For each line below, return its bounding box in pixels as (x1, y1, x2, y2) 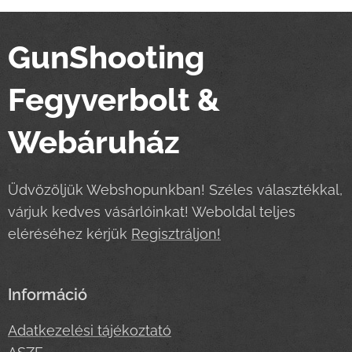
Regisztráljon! (131, 225, 221, 243)
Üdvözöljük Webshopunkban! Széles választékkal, (8, 181, 343, 199)
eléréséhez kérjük (8, 225, 131, 243)
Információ (8, 285, 87, 305)
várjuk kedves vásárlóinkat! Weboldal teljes (8, 203, 295, 221)
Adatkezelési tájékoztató (8, 322, 171, 339)
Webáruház (8, 123, 180, 161)
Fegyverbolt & (8, 81, 220, 119)
